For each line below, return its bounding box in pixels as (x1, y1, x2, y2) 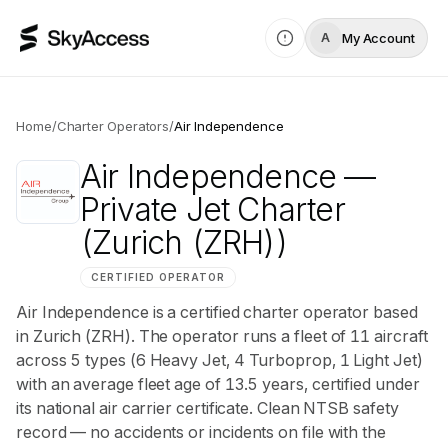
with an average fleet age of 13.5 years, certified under (16, 374, 420, 394)
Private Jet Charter (80, 190, 345, 229)
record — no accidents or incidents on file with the (16, 422, 386, 442)
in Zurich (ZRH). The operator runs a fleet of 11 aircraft (16, 326, 428, 346)
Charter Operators (56, 118, 170, 134)
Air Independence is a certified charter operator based (16, 302, 418, 322)
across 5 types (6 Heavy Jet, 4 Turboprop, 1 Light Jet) (16, 350, 423, 370)
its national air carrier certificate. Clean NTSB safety (16, 398, 399, 418)
